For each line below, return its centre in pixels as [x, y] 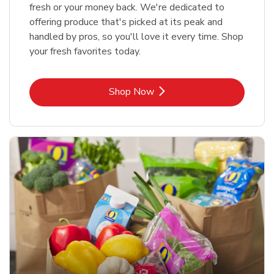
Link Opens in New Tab [186, 91]
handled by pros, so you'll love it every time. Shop [136, 37]
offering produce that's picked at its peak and [126, 22]
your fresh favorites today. [85, 52]
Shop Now [131, 92]
